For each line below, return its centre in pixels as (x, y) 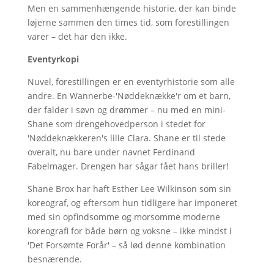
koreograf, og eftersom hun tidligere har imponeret (132, 202)
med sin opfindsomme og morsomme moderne (124, 217)
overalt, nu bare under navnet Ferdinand (111, 152)
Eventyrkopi (53, 59)
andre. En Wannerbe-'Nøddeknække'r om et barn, (129, 95)
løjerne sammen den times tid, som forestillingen (128, 22)
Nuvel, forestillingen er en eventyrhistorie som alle (131, 81)
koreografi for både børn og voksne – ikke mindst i (129, 231)
